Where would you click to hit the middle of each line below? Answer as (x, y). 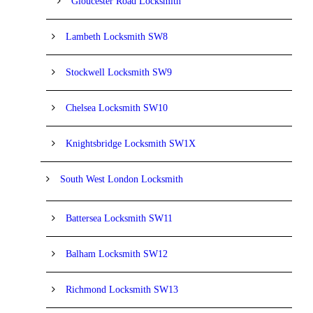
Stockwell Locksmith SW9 (119, 72)
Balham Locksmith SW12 (117, 254)
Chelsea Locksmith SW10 (117, 108)
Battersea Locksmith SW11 (119, 218)
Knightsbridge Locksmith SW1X (131, 143)
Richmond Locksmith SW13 (122, 289)
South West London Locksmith (122, 179)
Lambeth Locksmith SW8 (117, 36)
